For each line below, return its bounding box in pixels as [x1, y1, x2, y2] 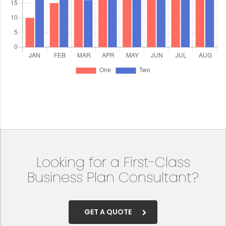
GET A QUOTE [84, 207, 132, 217]
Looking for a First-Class [36, 152, 190, 172]
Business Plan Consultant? [27, 167, 199, 187]
